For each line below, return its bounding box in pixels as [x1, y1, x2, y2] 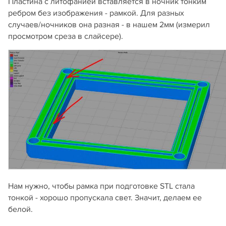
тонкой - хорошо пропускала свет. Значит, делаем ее [8, 193, 202, 203]
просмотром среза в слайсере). [8, 31, 123, 42]
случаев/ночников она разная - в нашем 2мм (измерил [8, 20, 210, 30]
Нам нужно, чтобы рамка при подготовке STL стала [8, 181, 195, 192]
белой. [8, 204, 33, 215]
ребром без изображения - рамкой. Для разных [8, 8, 184, 19]
